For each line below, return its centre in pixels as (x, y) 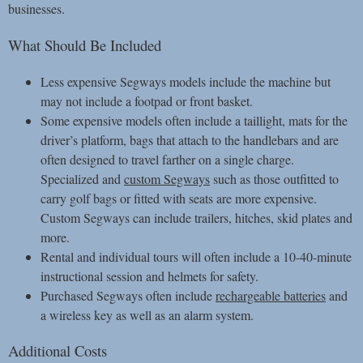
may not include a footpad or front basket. (147, 100)
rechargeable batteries (271, 295)
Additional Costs (58, 351)
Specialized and (82, 178)
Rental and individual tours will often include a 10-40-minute (196, 256)
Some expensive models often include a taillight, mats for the (194, 120)
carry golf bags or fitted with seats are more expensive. (179, 198)
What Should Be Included (85, 45)
